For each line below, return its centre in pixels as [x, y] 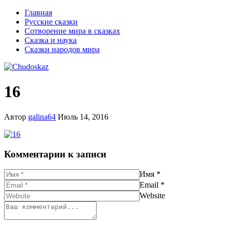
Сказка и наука [51, 40]
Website [152, 196]
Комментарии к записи [55, 154]
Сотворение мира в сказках [72, 31]
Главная [38, 13]
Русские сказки [51, 22]
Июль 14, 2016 [83, 117]
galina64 [42, 117]
